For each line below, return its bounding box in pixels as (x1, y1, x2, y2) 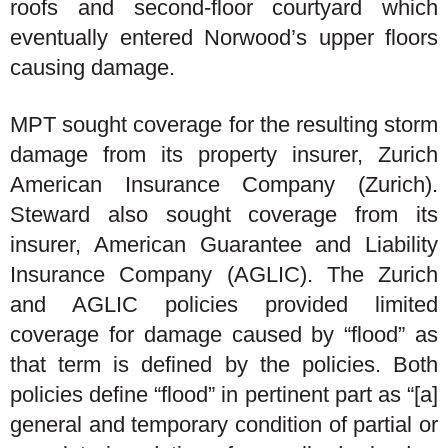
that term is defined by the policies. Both (10, 352, 438, 377)
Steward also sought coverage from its (10, 202, 438, 227)
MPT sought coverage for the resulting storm (10, 112, 438, 137)
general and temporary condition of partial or (10, 412, 438, 437)
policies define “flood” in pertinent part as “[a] (10, 382, 438, 407)
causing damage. (10, 54, 175, 80)
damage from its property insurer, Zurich (10, 142, 438, 167)
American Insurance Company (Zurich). (10, 172, 438, 197)
